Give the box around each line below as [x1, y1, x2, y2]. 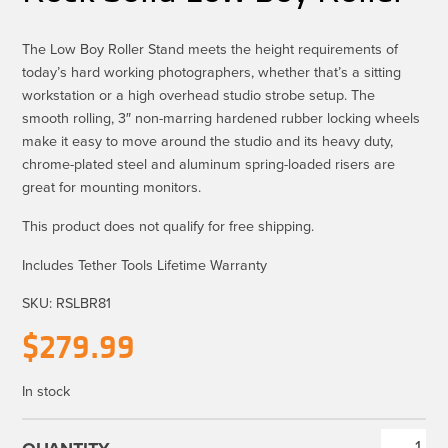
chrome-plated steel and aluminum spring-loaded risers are [22, 152, 396, 174]
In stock [22, 379, 71, 401]
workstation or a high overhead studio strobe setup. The [22, 83, 376, 105]
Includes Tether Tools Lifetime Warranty [22, 253, 268, 275]
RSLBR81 [56, 291, 112, 313]
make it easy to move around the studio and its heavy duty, [22, 129, 394, 151]
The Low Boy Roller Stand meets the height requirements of [22, 37, 399, 59]
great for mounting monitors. [22, 175, 202, 197]
